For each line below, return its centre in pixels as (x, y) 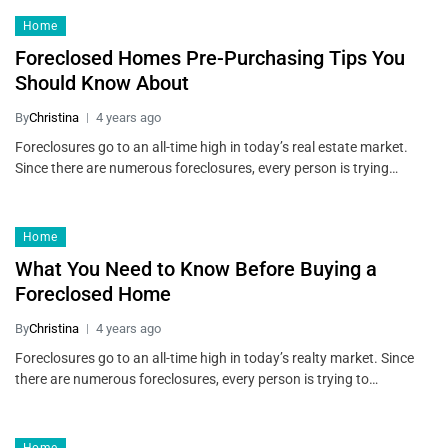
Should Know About (102, 83)
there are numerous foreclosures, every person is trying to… (196, 379)
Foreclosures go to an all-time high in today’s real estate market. (211, 147)
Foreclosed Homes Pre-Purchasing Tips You (210, 58)
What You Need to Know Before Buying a (196, 269)
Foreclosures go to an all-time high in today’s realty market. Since (214, 358)
